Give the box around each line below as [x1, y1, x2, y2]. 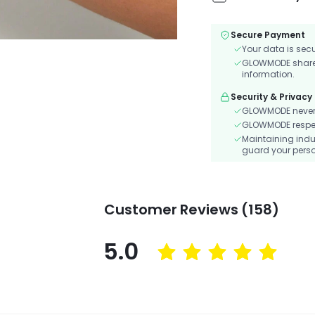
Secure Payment [231, 30, 305, 40]
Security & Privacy [231, 91, 312, 102]
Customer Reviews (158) [103, 200, 279, 218]
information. [242, 69, 295, 79]
